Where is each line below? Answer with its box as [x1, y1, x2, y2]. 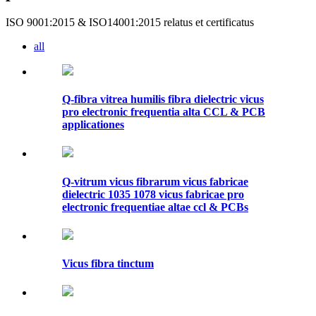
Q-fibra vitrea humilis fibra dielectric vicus [62, 93, 264, 106]
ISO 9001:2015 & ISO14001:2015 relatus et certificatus [6, 16, 254, 28]
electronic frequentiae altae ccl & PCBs [62, 200, 248, 213]
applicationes [62, 119, 124, 131]
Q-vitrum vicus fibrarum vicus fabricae [62, 175, 248, 188]
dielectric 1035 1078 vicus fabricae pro [62, 188, 244, 200]
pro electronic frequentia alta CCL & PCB [62, 106, 265, 119]
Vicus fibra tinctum [62, 257, 154, 270]
